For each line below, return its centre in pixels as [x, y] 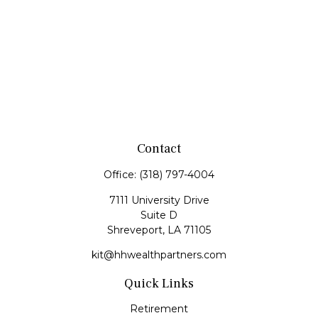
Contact [159, 149]
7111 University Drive [159, 200]
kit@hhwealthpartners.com [159, 255]
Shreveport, [136, 230]
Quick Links [159, 284]
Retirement [159, 309]
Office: [121, 175]
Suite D [159, 215]
